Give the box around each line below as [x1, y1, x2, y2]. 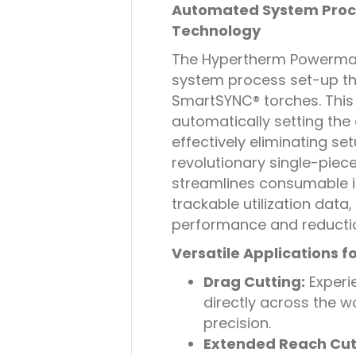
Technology [171, 21, 261, 41]
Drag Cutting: [203, 272, 305, 292]
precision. [203, 313, 271, 333]
